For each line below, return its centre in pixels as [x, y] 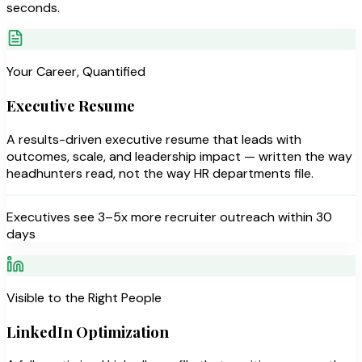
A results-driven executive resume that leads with [154, 139]
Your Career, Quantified [76, 72]
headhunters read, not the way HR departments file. [160, 173]
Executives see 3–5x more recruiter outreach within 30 [169, 217]
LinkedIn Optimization [88, 331]
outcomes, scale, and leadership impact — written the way [179, 156]
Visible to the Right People [84, 297]
